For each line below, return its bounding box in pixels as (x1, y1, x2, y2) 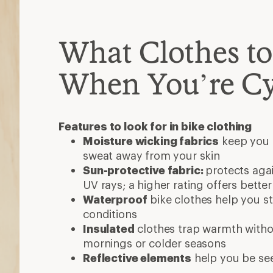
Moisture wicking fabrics (83, 133, 219, 147)
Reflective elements (83, 250, 191, 264)
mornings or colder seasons (83, 236, 226, 250)
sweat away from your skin (83, 148, 220, 162)
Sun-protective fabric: (83, 163, 206, 177)
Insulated (83, 221, 135, 235)
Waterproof (83, 192, 147, 206)
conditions (83, 207, 137, 221)
